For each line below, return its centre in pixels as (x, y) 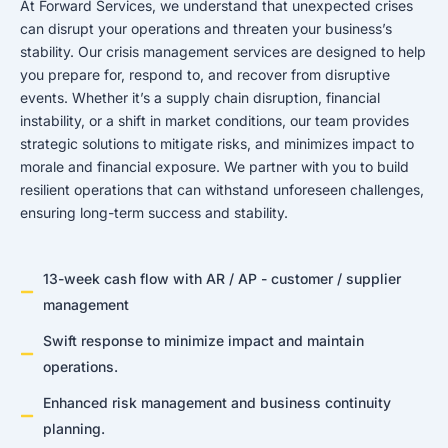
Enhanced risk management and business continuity (216, 403)
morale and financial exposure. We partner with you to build (214, 166)
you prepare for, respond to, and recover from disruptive (205, 74)
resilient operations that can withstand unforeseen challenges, (222, 189)
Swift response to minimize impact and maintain (203, 341)
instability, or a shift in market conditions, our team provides (214, 120)
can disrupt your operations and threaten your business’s (206, 28)
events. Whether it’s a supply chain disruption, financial (200, 97)
